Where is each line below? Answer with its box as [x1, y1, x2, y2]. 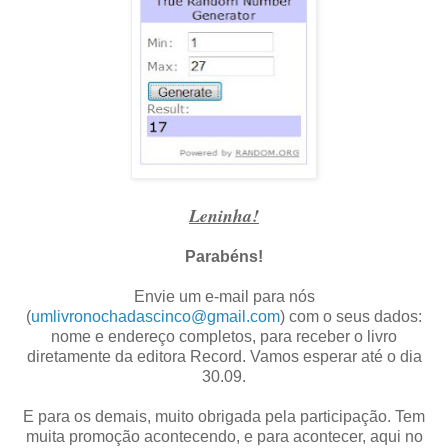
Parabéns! [185, 248, 263, 266]
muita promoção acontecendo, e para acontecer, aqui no [25, 428, 423, 446]
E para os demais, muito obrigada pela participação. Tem [23, 408, 425, 426]
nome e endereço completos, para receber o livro [51, 328, 397, 346]
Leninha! [189, 203, 259, 229]
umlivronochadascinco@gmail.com [31, 308, 280, 326]
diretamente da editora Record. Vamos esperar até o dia [26, 348, 422, 366]
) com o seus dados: [280, 308, 422, 326]
